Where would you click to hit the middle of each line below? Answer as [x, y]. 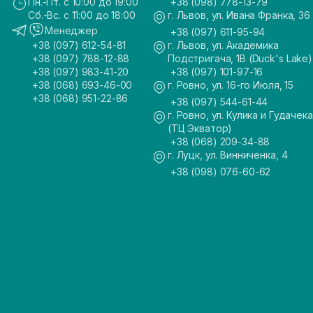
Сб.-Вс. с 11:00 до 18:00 [82, 15]
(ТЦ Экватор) [200, 128]
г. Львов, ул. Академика [223, 45]
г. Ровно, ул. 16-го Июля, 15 [231, 85]
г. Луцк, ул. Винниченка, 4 [228, 155]
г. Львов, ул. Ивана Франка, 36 [239, 15]
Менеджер [71, 30]
